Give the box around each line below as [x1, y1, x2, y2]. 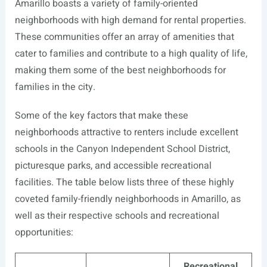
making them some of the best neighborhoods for [14, 63, 226, 77]
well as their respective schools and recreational [14, 208, 219, 223]
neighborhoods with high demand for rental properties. [14, 13, 246, 27]
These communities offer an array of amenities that [14, 29, 234, 44]
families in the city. [14, 79, 95, 94]
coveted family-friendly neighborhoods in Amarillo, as [14, 191, 241, 206]
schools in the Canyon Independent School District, [14, 141, 230, 156]
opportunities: [14, 225, 73, 240]
